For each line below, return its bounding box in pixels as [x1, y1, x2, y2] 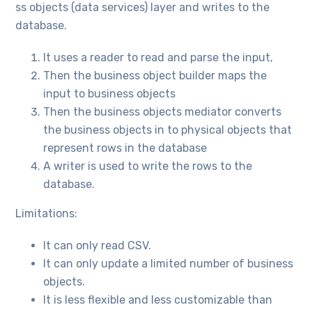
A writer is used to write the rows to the [43, 159, 253, 173]
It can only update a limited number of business [43, 256, 294, 270]
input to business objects [43, 86, 176, 100]
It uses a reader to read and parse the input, [43, 50, 274, 64]
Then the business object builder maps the [43, 68, 267, 82]
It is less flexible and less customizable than [43, 292, 273, 306]
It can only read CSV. [43, 238, 152, 252]
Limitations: [15, 206, 78, 220]
